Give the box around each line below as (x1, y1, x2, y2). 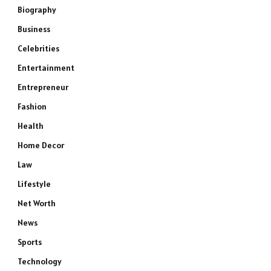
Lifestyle (18, 178, 51, 189)
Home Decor (18, 140, 64, 151)
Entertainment (18, 62, 74, 73)
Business (18, 24, 50, 34)
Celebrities (18, 43, 59, 54)
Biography (18, 4, 56, 15)
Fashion (18, 101, 47, 112)
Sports (18, 237, 42, 247)
